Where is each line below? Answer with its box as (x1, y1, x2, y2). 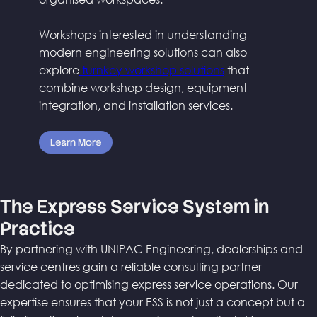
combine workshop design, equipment (38, 79, 247, 95)
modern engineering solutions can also (38, 44, 247, 59)
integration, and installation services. (38, 97, 233, 113)
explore (38, 62, 79, 77)
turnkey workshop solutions (79, 62, 224, 77)
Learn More (50, 135, 101, 149)
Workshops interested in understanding (38, 26, 247, 42)
